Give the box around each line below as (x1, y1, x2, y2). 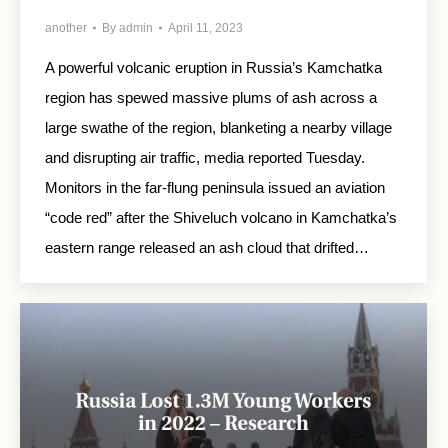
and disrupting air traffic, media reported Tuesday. (45, 149, 365, 167)
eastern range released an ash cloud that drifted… (45, 239, 369, 257)
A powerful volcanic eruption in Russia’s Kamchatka (45, 59, 382, 77)
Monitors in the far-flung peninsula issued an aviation (45, 179, 385, 197)
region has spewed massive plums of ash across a (45, 89, 377, 107)
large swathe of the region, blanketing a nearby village (45, 119, 392, 137)
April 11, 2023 (168, 21, 243, 36)
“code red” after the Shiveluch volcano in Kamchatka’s (45, 209, 397, 227)
